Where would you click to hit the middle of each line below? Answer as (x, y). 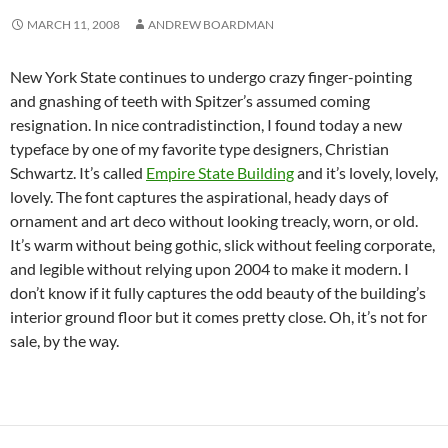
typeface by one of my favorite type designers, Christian (199, 148)
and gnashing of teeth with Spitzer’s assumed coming (190, 100)
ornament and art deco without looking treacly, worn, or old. (214, 220)
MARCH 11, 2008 (73, 24)
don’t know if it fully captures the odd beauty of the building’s (218, 292)
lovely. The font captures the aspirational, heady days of (199, 196)
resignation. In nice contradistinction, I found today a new (206, 124)
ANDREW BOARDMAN (211, 24)
